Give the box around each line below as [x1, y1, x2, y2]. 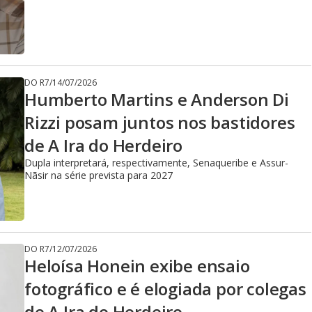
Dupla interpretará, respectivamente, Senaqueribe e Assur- [24, 156, 288, 169]
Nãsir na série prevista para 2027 [24, 169, 173, 182]
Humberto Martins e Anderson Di [24, 88, 289, 111]
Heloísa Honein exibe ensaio [24, 254, 250, 277]
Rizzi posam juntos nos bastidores [24, 111, 295, 134]
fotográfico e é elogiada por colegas [24, 277, 306, 300]
